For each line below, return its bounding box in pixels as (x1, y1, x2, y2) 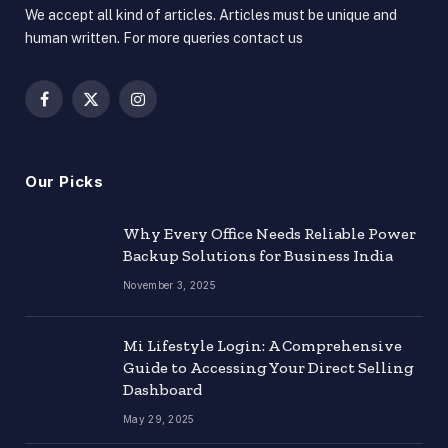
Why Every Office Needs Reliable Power (123, 224, 416, 244)
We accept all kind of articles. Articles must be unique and (25, 7, 397, 24)
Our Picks (25, 172, 104, 192)
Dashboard (123, 380, 202, 400)
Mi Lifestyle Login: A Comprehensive (123, 336, 402, 356)
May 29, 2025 (123, 413, 195, 426)
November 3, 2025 (123, 279, 216, 292)
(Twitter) (89, 120, 145, 137)
